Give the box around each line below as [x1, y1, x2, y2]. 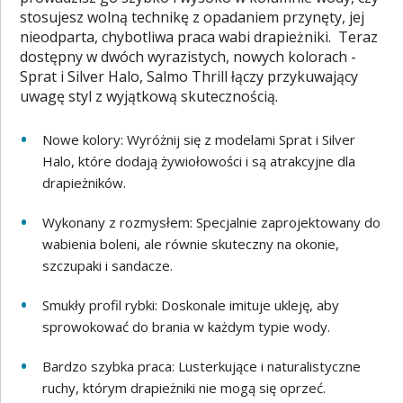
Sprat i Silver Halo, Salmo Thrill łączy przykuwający [20, 67, 359, 86]
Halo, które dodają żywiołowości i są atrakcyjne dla [42, 152, 356, 170]
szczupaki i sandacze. [42, 256, 174, 274]
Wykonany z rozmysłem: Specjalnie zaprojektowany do [42, 213, 381, 231]
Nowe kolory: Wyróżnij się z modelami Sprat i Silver [42, 130, 356, 148]
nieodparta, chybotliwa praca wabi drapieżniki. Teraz [20, 27, 379, 47]
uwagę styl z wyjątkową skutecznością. [20, 86, 279, 106]
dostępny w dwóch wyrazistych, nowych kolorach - [20, 47, 357, 67]
